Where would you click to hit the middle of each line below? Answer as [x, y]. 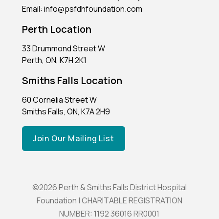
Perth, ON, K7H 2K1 [54, 60]
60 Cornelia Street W [59, 100]
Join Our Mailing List [73, 139]
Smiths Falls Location [72, 81]
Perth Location [56, 29]
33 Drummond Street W [63, 49]
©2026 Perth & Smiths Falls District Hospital [109, 187]
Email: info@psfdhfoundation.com [82, 9]
